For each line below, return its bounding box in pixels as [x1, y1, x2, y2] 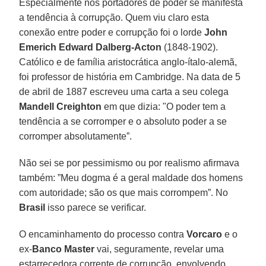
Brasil [19, 202, 46, 213]
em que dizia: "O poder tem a [102, 101, 226, 112]
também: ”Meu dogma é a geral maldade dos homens [19, 172, 243, 183]
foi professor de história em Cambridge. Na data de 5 [19, 71, 241, 82]
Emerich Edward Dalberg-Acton [19, 42, 162, 52]
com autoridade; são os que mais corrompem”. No [19, 187, 229, 198]
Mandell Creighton [19, 101, 102, 112]
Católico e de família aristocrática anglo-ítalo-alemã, [19, 56, 237, 67]
